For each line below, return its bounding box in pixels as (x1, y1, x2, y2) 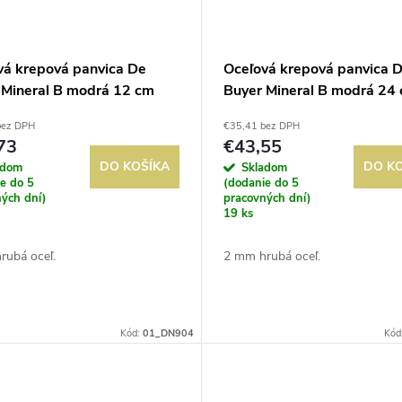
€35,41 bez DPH (223, 118, 300, 133)
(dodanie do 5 (223, 174, 299, 191)
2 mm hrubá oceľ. (223, 247, 320, 265)
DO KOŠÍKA (99, 157, 170, 175)
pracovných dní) (223, 189, 311, 206)
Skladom (240, 159, 287, 176)
